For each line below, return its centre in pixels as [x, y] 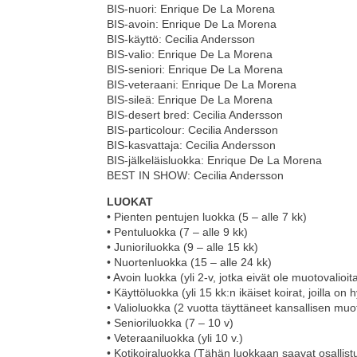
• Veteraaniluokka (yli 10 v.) [175, 338]
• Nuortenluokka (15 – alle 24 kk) [190, 263]
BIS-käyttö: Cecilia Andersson [181, 39]
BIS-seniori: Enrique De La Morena [195, 70]
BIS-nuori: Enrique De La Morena [191, 9]
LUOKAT [130, 202]
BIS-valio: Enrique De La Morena [190, 55]
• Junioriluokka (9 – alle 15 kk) [183, 247]
